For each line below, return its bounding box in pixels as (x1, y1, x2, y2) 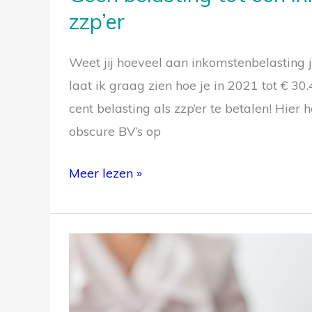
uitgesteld (68, 281, 126, 297)
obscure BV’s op (69, 123, 161, 139)
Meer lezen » (69, 164, 142, 181)
